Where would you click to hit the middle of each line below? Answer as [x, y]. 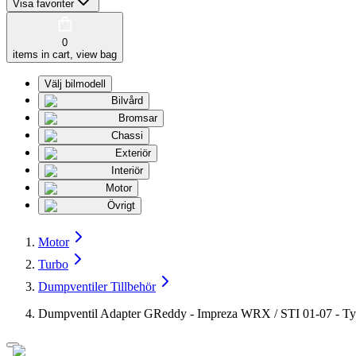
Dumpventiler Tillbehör [97, 287]
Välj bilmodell [75, 84]
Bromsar [138, 118]
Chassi [127, 136]
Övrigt [121, 206]
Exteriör [133, 153]
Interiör [127, 171]
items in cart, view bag [65, 55]
